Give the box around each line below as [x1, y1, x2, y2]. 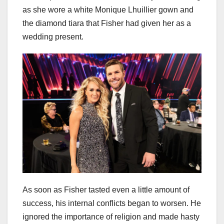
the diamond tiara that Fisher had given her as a [22, 19, 191, 28]
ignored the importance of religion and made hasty [22, 212, 199, 221]
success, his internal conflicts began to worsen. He [22, 199, 201, 208]
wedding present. [22, 32, 83, 41]
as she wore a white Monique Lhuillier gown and [22, 5, 193, 14]
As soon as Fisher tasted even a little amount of [22, 185, 189, 194]
